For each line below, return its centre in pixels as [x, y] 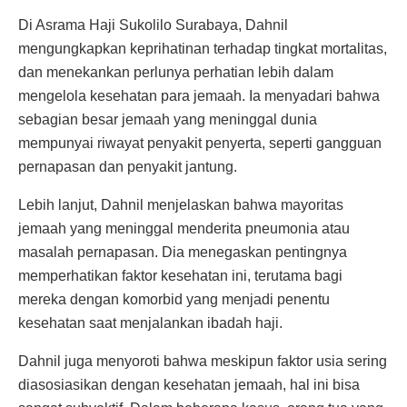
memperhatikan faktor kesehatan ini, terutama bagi [180, 275]
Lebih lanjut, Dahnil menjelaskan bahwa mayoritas [181, 204]
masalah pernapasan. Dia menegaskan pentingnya [183, 252]
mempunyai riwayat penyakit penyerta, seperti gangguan [200, 143]
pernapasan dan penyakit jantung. [128, 166]
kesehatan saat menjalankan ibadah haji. [150, 323]
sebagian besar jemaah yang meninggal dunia [168, 119]
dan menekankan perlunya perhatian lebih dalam [176, 72]
